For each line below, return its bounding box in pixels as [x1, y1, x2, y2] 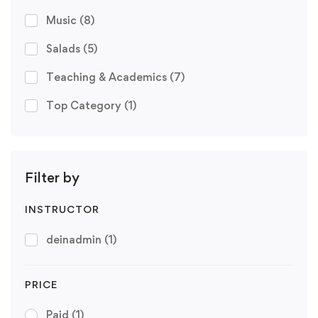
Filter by [25, 168, 79, 186]
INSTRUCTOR [25, 202, 99, 215]
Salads [46, 41, 83, 55]
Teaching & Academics [46, 70, 170, 84]
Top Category [46, 98, 124, 112]
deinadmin [46, 232, 104, 246]
